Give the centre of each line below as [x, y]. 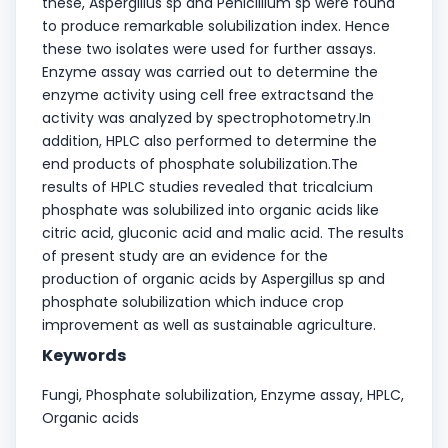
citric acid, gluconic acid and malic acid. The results [223, 232]
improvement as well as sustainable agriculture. [209, 324]
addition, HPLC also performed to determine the [209, 140]
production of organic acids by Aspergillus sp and [213, 278]
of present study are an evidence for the [185, 255]
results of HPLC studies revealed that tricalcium [207, 186]
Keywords [84, 355]
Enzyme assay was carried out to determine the [210, 71]
